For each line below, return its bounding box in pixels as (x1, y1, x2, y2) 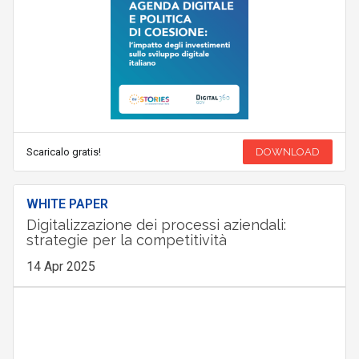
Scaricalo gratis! (26, 146, 101, 159)
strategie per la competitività (26, 232, 227, 249)
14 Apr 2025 (26, 259, 95, 275)
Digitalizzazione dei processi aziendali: (26, 216, 286, 234)
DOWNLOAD (256, 146, 321, 159)
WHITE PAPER (26, 196, 108, 212)
